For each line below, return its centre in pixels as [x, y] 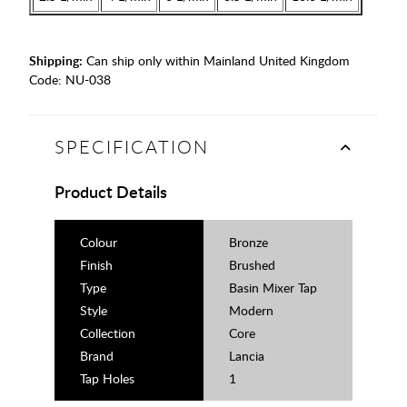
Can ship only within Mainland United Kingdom [216, 61]
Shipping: [56, 61]
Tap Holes [107, 379]
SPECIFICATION [132, 147]
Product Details [111, 192]
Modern [251, 311]
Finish [96, 265]
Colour [99, 243]
